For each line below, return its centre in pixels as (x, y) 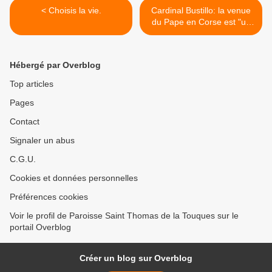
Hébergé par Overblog (55, 65)
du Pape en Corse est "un (201, 22)
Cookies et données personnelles (74, 178)
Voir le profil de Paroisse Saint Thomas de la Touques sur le (124, 216)
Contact (25, 122)
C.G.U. (23, 159)
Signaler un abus (42, 141)
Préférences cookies (49, 197)
